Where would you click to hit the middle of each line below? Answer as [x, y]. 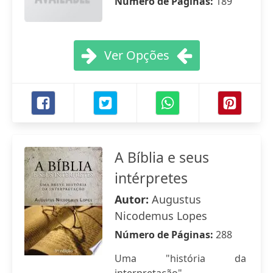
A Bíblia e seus [162, 157]
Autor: [133, 199]
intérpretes [151, 178]
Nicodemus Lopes [161, 216]
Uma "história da [180, 258]
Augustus [176, 199]
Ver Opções [136, 55]
